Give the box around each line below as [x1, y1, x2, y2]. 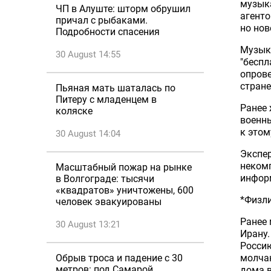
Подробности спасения [56, 26, 160, 38]
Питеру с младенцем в [56, 94, 157, 105]
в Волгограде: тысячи [56, 173, 154, 184]
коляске [56, 105, 93, 117]
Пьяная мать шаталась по [56, 82, 175, 94]
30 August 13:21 [56, 219, 120, 230]
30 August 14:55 [56, 49, 120, 60]
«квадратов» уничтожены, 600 [56, 184, 194, 196]
